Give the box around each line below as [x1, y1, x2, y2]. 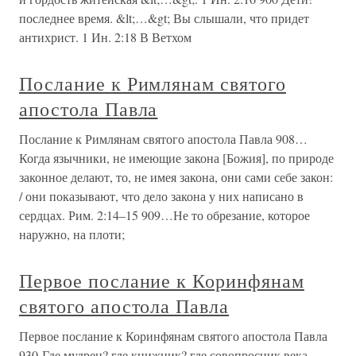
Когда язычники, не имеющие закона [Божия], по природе [19, 149, 334, 167]
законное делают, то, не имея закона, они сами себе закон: [19, 168, 333, 186]
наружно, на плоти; [19, 226, 125, 243]
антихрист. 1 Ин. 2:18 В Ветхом [19, 29, 192, 46]
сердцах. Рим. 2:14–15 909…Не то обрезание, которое [19, 207, 310, 224]
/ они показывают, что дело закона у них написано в [19, 188, 304, 205]
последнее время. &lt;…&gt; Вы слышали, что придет [19, 10, 309, 27]
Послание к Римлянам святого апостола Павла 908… [19, 130, 308, 148]
